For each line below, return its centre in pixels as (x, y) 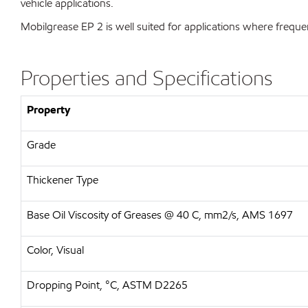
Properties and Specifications (147, 78)
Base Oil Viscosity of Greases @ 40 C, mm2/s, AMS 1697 (160, 215)
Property (48, 110)
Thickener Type (63, 180)
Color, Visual (55, 250)
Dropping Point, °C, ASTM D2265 (107, 285)
